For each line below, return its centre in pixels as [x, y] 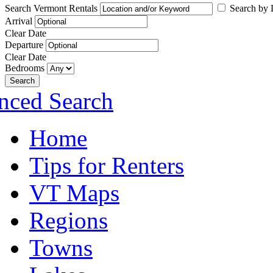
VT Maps [74, 193]
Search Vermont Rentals [51, 8]
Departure [24, 45]
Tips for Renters [107, 165]
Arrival [19, 21]
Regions [69, 220]
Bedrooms [25, 68]
